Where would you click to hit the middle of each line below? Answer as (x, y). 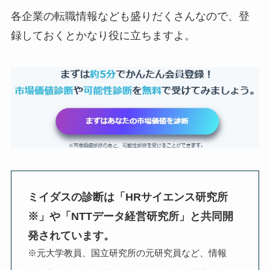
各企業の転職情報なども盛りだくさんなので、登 (130, 17)
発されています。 (71, 235)
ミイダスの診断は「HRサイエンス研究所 (127, 197)
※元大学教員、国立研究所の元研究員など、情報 (127, 253)
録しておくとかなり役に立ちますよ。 (103, 36)
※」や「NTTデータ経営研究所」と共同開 (130, 216)
